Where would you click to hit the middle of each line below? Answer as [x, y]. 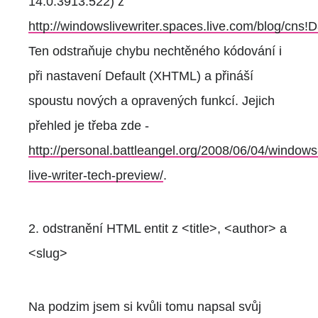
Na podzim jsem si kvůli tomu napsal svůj [145, 306]
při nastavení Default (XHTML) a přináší [141, 76]
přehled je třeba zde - [89, 125]
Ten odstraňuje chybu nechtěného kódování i [155, 51]
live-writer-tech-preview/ [96, 175]
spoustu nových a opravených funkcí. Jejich [152, 100]
